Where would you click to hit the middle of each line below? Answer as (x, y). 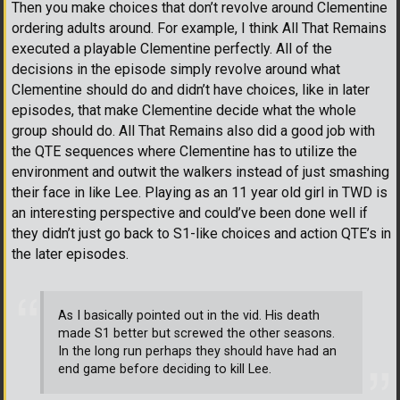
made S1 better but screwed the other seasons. (196, 333)
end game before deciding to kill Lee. (165, 369)
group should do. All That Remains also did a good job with (193, 130)
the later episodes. (70, 254)
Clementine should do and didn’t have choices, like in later (191, 89)
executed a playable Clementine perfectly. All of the (172, 48)
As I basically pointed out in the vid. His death (189, 315)
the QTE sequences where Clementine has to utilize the (184, 151)
